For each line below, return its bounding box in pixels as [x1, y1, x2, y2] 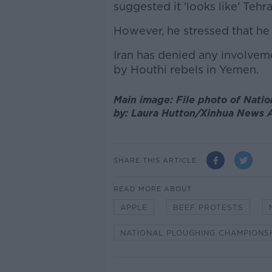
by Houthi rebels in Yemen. [113, 63, 259, 76]
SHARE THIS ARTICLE [113, 155, 197, 165]
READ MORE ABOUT [113, 185, 192, 194]
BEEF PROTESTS [172, 203, 243, 212]
